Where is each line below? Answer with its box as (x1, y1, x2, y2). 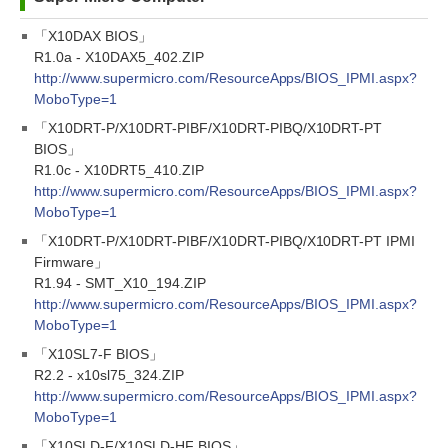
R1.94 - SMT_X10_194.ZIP (34, 275, 206, 291)
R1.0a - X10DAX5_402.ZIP (34, 49, 204, 65)
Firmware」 (34, 254, 108, 270)
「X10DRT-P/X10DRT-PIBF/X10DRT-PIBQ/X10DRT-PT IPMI (34, 233, 416, 249)
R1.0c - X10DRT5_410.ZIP (34, 162, 204, 178)
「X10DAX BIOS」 (34, 28, 152, 44)
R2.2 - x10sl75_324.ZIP (34, 367, 184, 383)
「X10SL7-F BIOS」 (34, 346, 163, 362)
